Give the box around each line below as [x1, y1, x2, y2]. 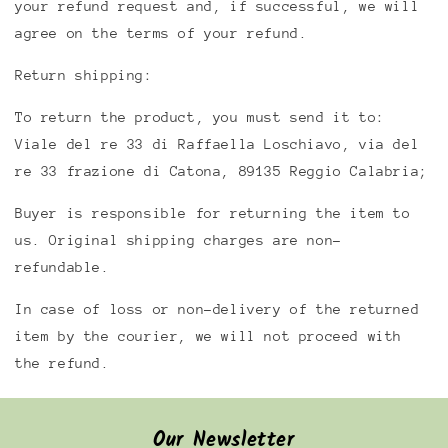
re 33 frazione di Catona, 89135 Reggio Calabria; [15, 163, 428, 179]
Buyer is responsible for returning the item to [15, 205, 411, 221]
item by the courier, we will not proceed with [15, 328, 403, 344]
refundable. [15, 259, 110, 275]
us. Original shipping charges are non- [15, 232, 342, 248]
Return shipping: [15, 67, 153, 83]
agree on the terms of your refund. [15, 25, 308, 41]
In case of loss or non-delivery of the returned [15, 301, 420, 317]
